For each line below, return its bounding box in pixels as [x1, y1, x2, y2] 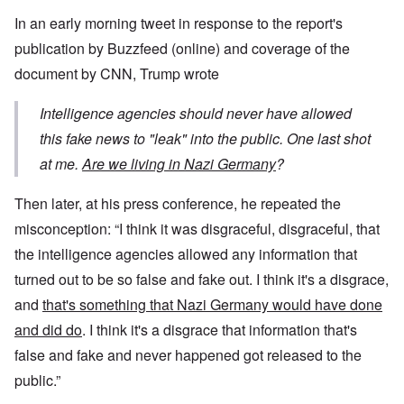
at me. [40, 153, 82, 175]
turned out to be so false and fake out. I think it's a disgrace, [14, 269, 389, 290]
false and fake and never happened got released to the [14, 344, 362, 366]
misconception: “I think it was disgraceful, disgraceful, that [14, 218, 380, 240]
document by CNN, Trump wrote [14, 63, 219, 85]
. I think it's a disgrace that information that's [82, 319, 357, 341]
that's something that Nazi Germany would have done [42, 294, 382, 316]
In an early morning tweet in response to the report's [14, 13, 343, 34]
